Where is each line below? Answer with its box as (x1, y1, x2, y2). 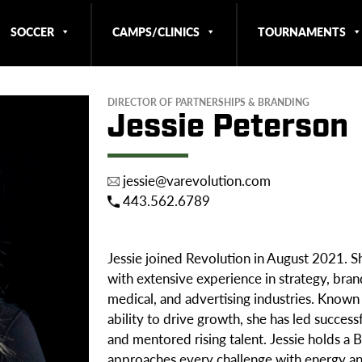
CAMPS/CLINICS (112, 23, 200, 40)
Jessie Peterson (107, 106, 348, 149)
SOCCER (10, 23, 54, 40)
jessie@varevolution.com (119, 170, 271, 190)
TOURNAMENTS (257, 23, 346, 40)
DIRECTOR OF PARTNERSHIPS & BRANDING (107, 95, 309, 109)
